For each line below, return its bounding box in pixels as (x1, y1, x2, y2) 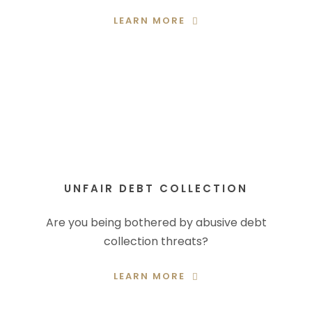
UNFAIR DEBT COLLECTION (64, 181, 248, 196)
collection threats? (104, 233, 208, 249)
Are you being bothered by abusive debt (45, 214, 267, 231)
